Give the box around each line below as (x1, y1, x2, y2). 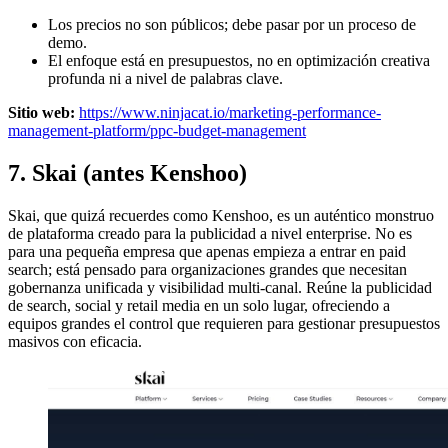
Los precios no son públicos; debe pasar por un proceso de (48, 16, 416, 33)
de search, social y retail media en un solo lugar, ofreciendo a (8, 296, 390, 314)
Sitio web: (8, 104, 75, 121)
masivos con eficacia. (8, 332, 142, 350)
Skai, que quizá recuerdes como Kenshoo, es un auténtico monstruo (8, 206, 434, 224)
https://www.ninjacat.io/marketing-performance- (79, 104, 381, 121)
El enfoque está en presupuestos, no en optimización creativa (48, 52, 430, 69)
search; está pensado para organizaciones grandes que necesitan (8, 260, 407, 278)
